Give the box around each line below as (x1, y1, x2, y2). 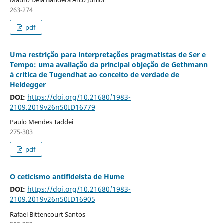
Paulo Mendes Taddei (9, 117, 73, 127)
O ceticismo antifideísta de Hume (9, 172, 124, 182)
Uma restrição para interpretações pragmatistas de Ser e (9, 50, 206, 60)
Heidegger (9, 80, 46, 90)
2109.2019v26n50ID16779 (9, 102, 95, 112)
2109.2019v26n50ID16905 (9, 194, 95, 204)
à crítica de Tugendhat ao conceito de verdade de (9, 70, 179, 80)
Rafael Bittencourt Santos (9, 210, 85, 219)
